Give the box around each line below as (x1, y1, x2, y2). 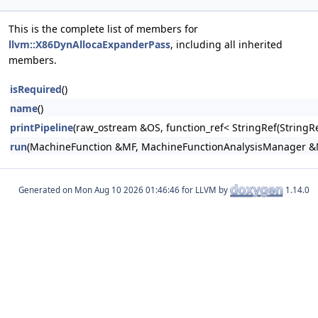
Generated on (18, 184, 75, 195)
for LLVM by (180, 184, 230, 195)
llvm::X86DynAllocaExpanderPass (9, 38, 170, 51)
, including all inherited (170, 38, 283, 51)
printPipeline (10, 121, 73, 134)
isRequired (10, 82, 62, 96)
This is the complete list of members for (9, 22, 198, 35)
